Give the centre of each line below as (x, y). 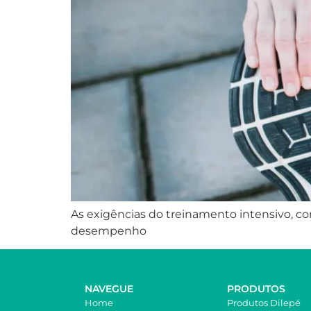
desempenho (109, 231)
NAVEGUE (109, 289)
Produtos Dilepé (264, 303)
